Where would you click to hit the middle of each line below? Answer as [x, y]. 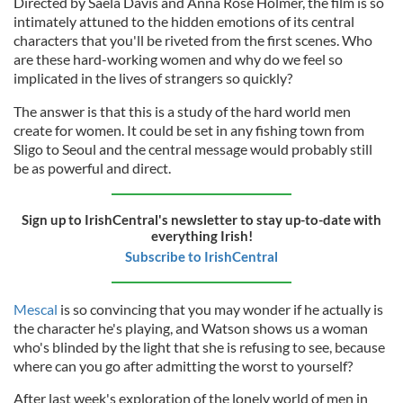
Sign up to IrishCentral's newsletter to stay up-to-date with [201, 219]
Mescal [37, 309]
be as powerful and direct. [92, 167]
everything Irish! [201, 235]
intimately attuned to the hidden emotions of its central [184, 21]
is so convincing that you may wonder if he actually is [222, 309]
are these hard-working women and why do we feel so [178, 58]
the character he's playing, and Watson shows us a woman [191, 327]
